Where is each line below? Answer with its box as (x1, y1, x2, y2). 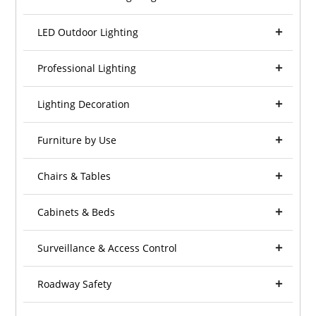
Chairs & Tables (37, 169, 111, 183)
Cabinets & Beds (37, 205, 116, 219)
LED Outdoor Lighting (37, 25, 139, 39)
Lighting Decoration (37, 97, 130, 111)
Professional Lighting (37, 61, 137, 75)
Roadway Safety (37, 277, 112, 291)
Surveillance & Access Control (37, 241, 178, 255)
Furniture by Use (37, 133, 117, 147)
